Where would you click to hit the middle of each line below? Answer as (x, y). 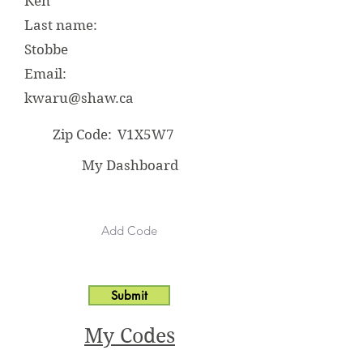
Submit (129, 295)
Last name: (61, 25)
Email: (45, 74)
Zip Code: (82, 135)
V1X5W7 (146, 135)
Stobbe (46, 49)
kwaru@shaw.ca (79, 98)
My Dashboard (130, 165)
